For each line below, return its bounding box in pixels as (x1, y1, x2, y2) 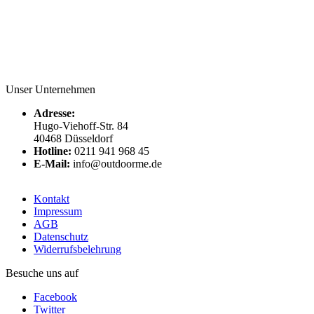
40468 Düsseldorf (34, 132, 113, 144)
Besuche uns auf (6, 266, 78, 279)
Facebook (34, 290, 77, 303)
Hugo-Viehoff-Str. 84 (34, 119, 128, 132)
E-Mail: (34, 157, 70, 170)
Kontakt (34, 192, 69, 205)
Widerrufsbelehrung (34, 243, 121, 255)
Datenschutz (34, 230, 88, 243)
